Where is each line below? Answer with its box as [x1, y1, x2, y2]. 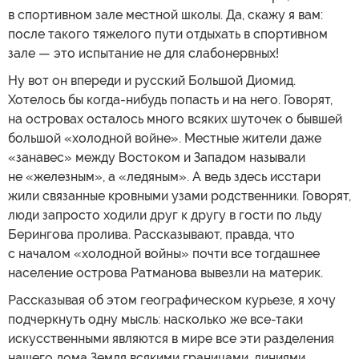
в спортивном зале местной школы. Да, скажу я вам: [8, 7, 323, 22]
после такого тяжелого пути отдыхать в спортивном [8, 26, 328, 42]
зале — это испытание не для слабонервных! [8, 46, 279, 61]
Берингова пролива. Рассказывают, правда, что [8, 227, 295, 242]
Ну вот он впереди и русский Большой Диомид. [8, 73, 296, 88]
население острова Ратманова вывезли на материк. [8, 265, 323, 280]
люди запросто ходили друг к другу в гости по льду [8, 208, 322, 223]
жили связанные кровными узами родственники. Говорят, [8, 188, 351, 204]
